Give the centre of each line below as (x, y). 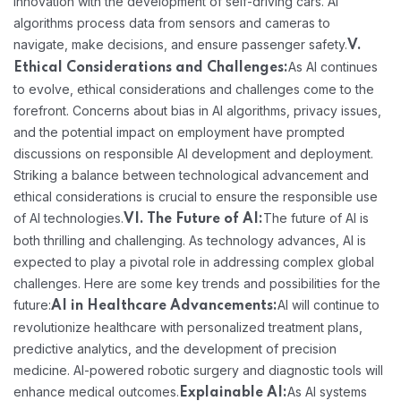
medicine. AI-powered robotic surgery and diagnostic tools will (198, 370)
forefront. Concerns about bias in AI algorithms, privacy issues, (197, 110)
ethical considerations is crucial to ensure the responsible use (196, 196)
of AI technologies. (68, 218)
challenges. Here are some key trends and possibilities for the (197, 283)
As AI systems (327, 391)
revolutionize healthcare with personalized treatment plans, (188, 327)
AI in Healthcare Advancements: (164, 306)
